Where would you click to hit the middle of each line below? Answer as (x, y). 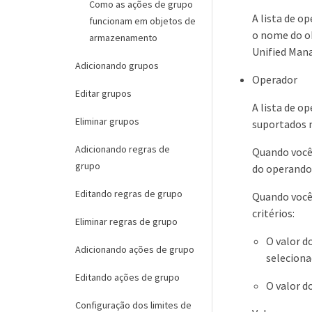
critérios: (273, 213)
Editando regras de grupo (129, 194)
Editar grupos (103, 93)
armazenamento (123, 38)
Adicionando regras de (123, 149)
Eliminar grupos (107, 121)
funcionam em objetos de (142, 21)
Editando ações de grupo (127, 277)
